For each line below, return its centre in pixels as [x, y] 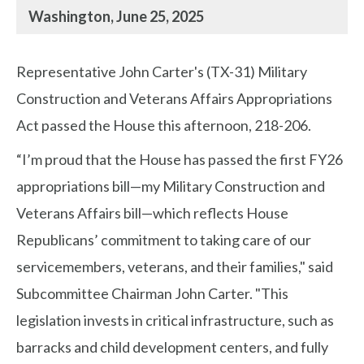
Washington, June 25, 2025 [116, 17]
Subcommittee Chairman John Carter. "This [152, 294]
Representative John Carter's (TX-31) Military [162, 72]
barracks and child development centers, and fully [172, 347]
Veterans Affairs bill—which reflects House [152, 213]
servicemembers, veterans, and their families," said [175, 267]
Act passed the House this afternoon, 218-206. [164, 126]
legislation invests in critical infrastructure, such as [175, 321]
